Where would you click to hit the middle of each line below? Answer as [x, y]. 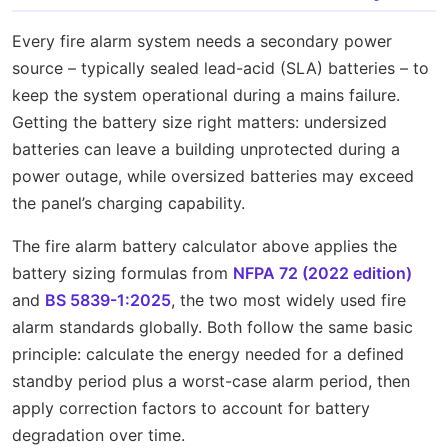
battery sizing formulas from [122, 273]
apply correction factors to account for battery [191, 408]
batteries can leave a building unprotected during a [206, 149]
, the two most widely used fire [288, 300]
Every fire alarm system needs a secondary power [202, 41]
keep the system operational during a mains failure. [206, 95]
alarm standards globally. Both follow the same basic [212, 327]
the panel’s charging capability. [128, 203]
